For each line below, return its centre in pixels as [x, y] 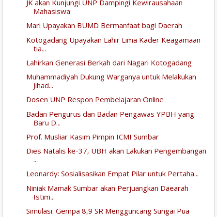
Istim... [44, 196]
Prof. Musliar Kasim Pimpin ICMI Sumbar [92, 136]
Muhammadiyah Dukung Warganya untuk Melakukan [111, 77]
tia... [39, 48]
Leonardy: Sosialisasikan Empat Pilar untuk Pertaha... [112, 174]
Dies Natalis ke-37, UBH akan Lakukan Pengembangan [116, 151]
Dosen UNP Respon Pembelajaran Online [95, 100]
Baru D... [47, 122]
